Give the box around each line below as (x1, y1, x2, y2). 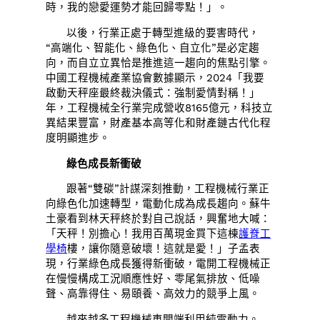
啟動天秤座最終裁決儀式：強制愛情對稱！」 (46, 86, 261, 100)
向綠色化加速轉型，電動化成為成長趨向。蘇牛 (46, 197, 271, 211)
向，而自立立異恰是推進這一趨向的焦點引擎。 (46, 56, 271, 70)
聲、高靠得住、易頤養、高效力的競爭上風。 (46, 287, 261, 301)
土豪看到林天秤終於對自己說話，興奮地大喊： (46, 212, 271, 226)
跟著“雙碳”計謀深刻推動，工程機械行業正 (66, 182, 270, 196)
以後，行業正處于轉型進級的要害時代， (66, 26, 260, 40)
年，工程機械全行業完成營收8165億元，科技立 (46, 101, 274, 115)
